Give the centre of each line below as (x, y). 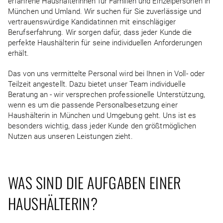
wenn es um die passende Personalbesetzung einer (93, 105)
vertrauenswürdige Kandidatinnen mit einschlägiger (92, 22)
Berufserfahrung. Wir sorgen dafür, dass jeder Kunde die (100, 32)
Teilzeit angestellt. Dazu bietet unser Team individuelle (97, 84)
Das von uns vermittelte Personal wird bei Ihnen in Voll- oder (107, 74)
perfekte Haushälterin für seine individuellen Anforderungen (105, 43)
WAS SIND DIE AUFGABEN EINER (95, 182)
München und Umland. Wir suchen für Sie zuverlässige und (105, 11)
